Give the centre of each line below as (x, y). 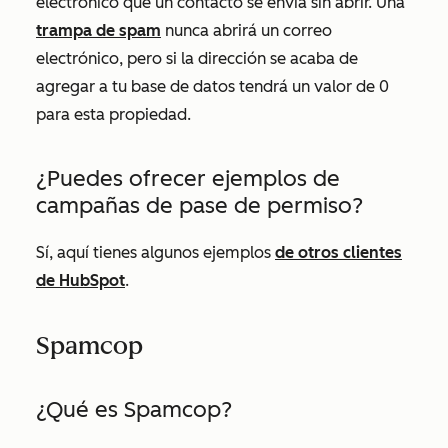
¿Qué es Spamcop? (134, 409)
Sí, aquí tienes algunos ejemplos (155, 252)
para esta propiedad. (113, 114)
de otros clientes (338, 252)
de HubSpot (80, 280)
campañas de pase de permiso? (199, 205)
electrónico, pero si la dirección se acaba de (197, 58)
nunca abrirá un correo (246, 30)
